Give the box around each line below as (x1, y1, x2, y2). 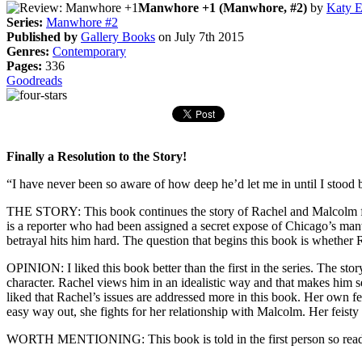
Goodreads (6, 73, 62, 87)
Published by (6, 29, 78, 44)
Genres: (6, 44, 49, 58)
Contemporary (53, 44, 126, 58)
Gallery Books (81, 29, 155, 44)
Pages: (6, 58, 42, 73)
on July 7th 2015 (155, 29, 244, 44)
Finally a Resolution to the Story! (6, 149, 187, 163)
